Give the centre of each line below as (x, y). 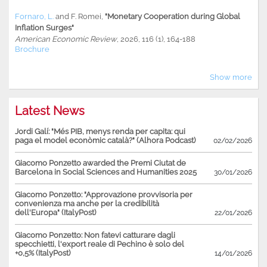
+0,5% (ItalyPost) (43, 253)
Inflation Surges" (44, 27)
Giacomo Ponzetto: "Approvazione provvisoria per (104, 194)
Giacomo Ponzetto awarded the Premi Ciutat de (100, 163)
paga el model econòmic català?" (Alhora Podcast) (105, 140)
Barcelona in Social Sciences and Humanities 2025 (106, 172)
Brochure (32, 49)
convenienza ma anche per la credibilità (87, 203)
